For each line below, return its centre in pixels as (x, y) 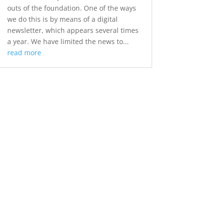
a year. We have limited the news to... (68, 42)
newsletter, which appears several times (73, 31)
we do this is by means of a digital (62, 19)
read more (24, 53)
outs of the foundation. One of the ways (71, 8)
